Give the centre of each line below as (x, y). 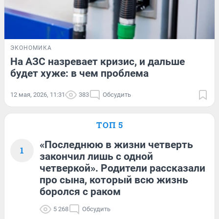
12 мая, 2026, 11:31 (38, 94)
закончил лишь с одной (96, 156)
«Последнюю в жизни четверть (116, 144)
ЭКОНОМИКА (31, 48)
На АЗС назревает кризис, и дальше (98, 61)
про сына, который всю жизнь (114, 180)
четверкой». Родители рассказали (122, 168)
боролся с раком (80, 191)
